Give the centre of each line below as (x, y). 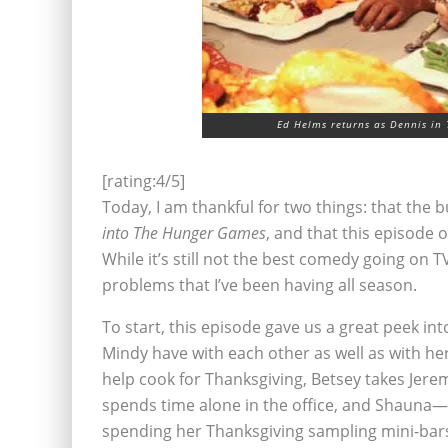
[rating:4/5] (143, 181)
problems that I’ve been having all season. (259, 285)
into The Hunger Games (184, 233)
